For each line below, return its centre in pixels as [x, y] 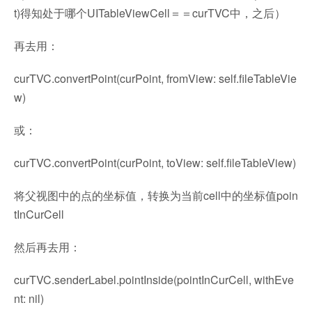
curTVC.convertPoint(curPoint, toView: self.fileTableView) [155, 163]
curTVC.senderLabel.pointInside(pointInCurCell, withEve [154, 280]
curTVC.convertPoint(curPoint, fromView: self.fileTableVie [155, 78]
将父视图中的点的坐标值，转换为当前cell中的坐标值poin [156, 195]
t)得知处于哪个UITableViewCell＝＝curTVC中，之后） [150, 13]
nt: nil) [29, 298]
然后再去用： [47, 247]
